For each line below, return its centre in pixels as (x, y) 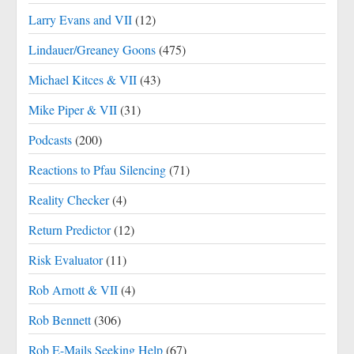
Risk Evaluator (66, 260)
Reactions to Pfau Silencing (97, 169)
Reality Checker (69, 200)
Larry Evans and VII (80, 19)
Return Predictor (70, 230)
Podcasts (50, 139)
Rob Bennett (60, 320)
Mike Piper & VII (73, 109)
